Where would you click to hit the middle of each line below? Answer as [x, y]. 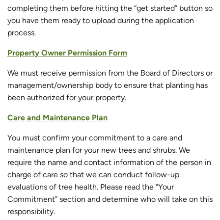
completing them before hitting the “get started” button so [110, 8]
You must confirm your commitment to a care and [95, 138]
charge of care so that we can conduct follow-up [93, 175]
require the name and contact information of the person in [109, 163]
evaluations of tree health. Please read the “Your [91, 187]
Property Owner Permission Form [67, 53]
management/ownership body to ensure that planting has [108, 85]
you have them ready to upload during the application [101, 21]
